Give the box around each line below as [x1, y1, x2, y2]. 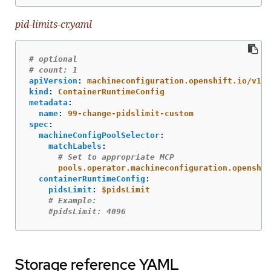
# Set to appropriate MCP [58, 152, 174, 162]
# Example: [48, 196, 97, 206]
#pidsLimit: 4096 [48, 207, 126, 217]
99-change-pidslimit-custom [68, 109, 194, 119]
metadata [29, 98, 68, 108]
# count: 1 [29, 65, 77, 75]
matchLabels [48, 142, 102, 151]
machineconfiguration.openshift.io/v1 [87, 76, 261, 86]
